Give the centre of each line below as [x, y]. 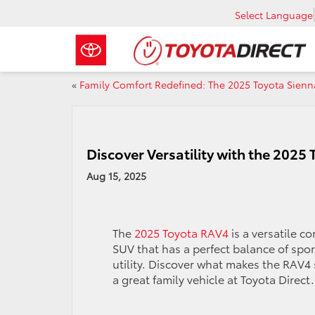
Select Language [274, 14]
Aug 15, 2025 [116, 176]
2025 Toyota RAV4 [181, 233]
